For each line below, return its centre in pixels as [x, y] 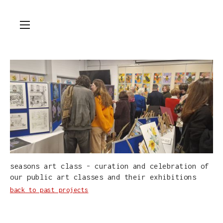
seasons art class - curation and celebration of [110, 166]
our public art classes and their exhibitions [103, 177]
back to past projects [49, 190]
